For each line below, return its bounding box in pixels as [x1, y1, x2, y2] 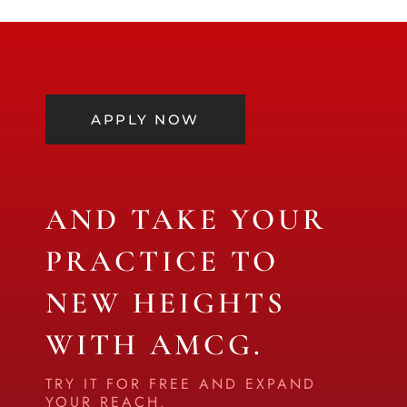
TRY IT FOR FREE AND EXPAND [45, 373, 316, 395]
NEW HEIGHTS [45, 285, 286, 322]
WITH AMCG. [45, 327, 263, 363]
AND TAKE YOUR [45, 202, 327, 238]
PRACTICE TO [45, 243, 279, 280]
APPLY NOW [91, 111, 200, 129]
